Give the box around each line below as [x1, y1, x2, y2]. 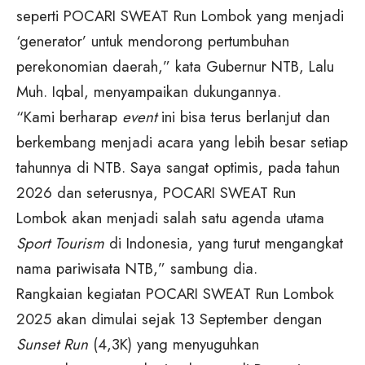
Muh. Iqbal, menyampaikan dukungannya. [16, 80, 281, 103]
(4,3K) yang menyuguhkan [93, 332, 259, 355]
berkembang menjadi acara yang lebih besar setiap [16, 130, 348, 153]
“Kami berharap [16, 105, 122, 128]
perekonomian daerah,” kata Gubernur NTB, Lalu [16, 55, 334, 77]
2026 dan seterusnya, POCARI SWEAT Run [16, 181, 296, 204]
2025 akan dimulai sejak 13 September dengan [16, 307, 322, 330]
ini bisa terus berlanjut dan [156, 105, 330, 128]
